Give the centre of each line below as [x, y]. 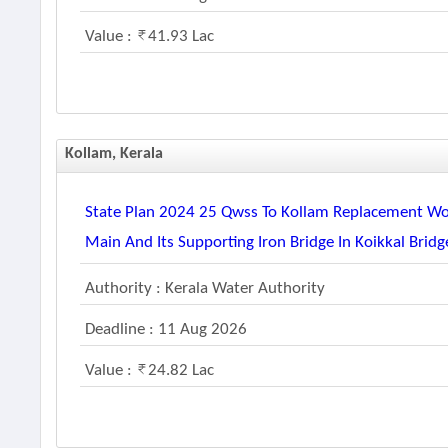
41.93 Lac [181, 36]
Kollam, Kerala [114, 154]
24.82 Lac [181, 370]
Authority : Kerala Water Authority [205, 288]
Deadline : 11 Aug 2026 [166, 329]
